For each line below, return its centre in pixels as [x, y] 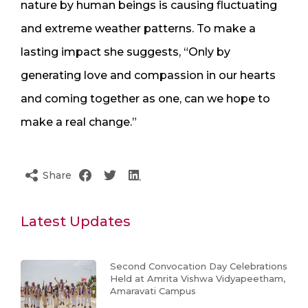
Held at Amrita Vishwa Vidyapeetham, [198, 278]
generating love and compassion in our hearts [148, 75]
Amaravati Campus [153, 290]
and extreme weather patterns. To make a [138, 28]
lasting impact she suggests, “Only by [125, 52]
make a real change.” [79, 122]
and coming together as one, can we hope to [145, 98]
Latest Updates [76, 221]
